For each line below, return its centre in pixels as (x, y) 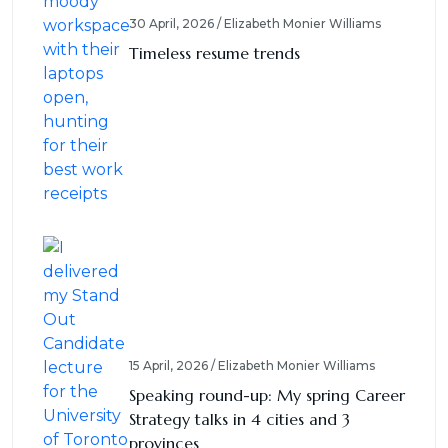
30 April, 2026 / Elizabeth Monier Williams (255, 24)
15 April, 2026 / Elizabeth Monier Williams (252, 366)
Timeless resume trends (214, 53)
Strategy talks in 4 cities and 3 (239, 419)
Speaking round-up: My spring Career (267, 395)
